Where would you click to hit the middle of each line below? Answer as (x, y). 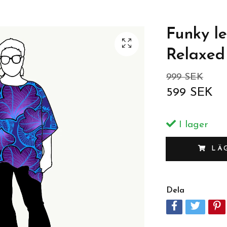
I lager (192, 125)
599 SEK (189, 93)
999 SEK (184, 77)
